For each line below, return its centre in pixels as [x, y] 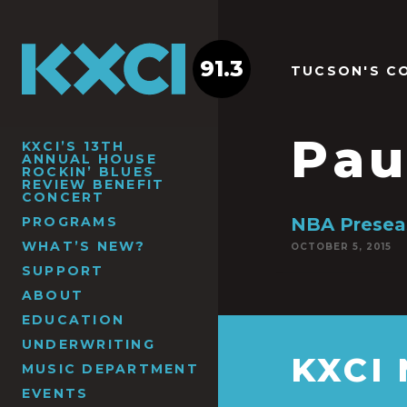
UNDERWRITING [89, 344]
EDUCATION [74, 319]
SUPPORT [63, 270]
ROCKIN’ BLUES [89, 171]
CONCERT [64, 197]
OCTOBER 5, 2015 [341, 247]
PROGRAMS [70, 221]
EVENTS [55, 393]
